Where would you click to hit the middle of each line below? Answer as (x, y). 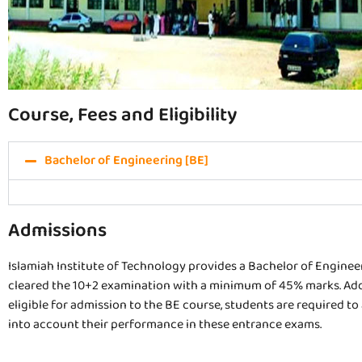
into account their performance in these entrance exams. (165, 325)
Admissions (57, 231)
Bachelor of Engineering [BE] (126, 161)
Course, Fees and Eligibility (122, 116)
